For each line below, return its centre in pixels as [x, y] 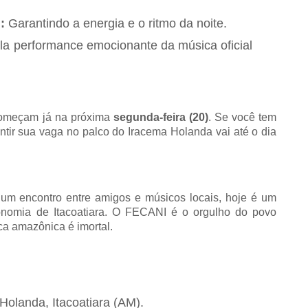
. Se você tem [242, 117]
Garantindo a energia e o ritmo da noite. [116, 23]
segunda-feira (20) [161, 117]
